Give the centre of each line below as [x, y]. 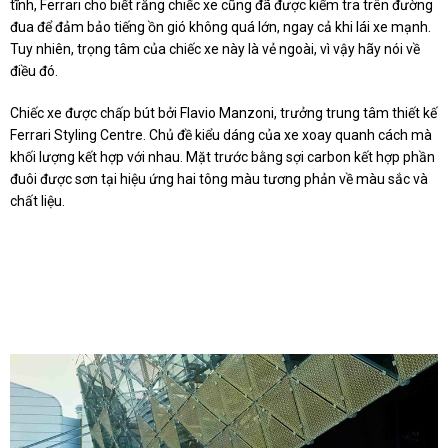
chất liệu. [37, 201]
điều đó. [34, 71]
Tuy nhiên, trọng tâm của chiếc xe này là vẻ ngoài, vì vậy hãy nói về [215, 49]
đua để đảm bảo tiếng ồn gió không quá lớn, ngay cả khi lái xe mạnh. [220, 27]
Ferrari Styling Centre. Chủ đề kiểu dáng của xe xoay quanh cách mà [221, 135]
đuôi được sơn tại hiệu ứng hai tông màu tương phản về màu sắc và [219, 179]
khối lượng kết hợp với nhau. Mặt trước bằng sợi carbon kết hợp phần [222, 157]
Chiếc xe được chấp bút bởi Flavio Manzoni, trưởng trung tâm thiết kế [223, 113]
